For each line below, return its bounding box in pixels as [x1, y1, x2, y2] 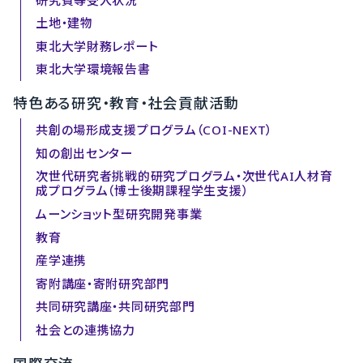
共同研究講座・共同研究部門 [36, 298, 195, 315]
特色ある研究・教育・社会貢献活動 [13, 93, 240, 113]
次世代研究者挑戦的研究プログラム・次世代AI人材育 [36, 168, 333, 185]
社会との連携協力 [36, 321, 135, 338]
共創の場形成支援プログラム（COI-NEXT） [36, 122, 273, 139]
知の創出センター [36, 144, 133, 161]
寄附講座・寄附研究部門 [36, 275, 170, 292]
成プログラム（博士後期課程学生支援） [36, 182, 249, 199]
